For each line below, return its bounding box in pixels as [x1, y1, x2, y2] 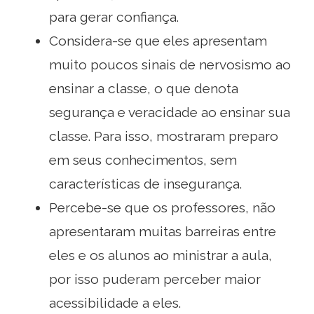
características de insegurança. [49, 175, 242, 191]
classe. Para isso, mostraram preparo [49, 128, 278, 144]
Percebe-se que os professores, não [49, 199, 275, 215]
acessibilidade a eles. [49, 294, 181, 310]
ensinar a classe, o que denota [49, 80, 238, 96]
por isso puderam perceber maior [49, 271, 261, 287]
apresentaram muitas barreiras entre [49, 223, 276, 239]
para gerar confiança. [49, 8, 179, 25]
